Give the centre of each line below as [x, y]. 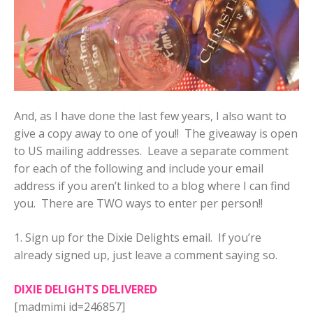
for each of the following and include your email [139, 169]
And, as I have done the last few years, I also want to [150, 116]
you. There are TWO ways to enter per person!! [138, 204]
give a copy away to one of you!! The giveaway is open [156, 134]
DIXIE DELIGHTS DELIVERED [86, 290]
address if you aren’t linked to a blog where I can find [152, 186]
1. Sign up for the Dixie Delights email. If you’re [138, 238]
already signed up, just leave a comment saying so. [146, 255]
